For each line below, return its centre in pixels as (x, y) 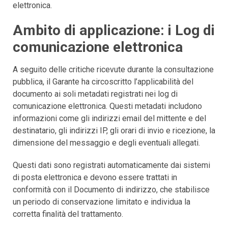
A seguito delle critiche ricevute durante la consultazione (113, 69)
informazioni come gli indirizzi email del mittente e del (109, 118)
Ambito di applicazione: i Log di (114, 30)
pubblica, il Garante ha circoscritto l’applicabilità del (103, 81)
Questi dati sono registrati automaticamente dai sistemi (111, 165)
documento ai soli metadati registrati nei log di (95, 94)
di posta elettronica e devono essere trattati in (95, 177)
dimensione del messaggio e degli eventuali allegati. (106, 142)
